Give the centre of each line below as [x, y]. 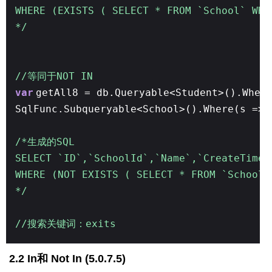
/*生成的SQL [45, 141]
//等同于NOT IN [54, 76]
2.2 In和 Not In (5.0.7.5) [69, 258]
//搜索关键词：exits [66, 223]
